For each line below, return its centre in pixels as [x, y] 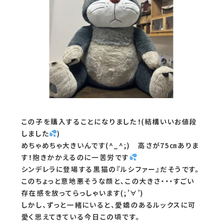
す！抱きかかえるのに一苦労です [75, 157]
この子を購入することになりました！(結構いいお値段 [109, 121]
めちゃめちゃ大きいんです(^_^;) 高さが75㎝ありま [110, 145]
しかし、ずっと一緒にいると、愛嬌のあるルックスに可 [109, 204]
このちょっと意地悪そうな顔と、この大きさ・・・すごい [108, 181]
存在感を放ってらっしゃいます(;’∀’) [83, 193]
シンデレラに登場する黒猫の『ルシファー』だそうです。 [110, 169]
